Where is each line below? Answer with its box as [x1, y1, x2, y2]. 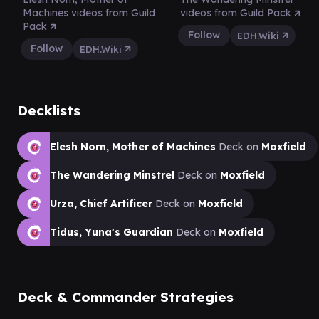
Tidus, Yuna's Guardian [50, 225, 173, 239]
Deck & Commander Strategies [17, 288, 234, 305]
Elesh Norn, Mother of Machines [50, 140, 216, 153]
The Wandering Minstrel [50, 168, 174, 182]
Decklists [17, 101, 80, 119]
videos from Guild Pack [180, 6, 294, 19]
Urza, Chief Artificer [50, 197, 152, 210]
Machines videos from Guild [23, 6, 155, 19]
